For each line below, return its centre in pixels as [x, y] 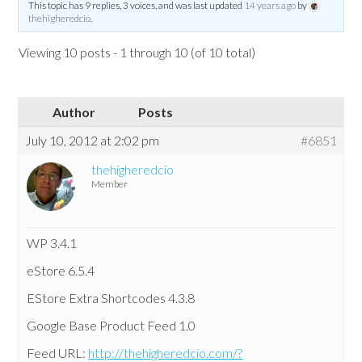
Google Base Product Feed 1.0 [112, 326]
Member [110, 184]
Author [74, 112]
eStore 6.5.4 [61, 271]
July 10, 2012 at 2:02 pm [93, 141]
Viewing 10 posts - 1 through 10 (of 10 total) [137, 53]
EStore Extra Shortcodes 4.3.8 [111, 298]
